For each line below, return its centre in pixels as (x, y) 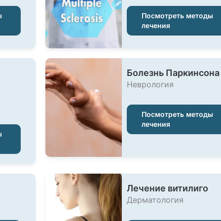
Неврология (150, 84)
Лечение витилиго (167, 188)
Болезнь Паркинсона (173, 73)
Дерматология (155, 200)
